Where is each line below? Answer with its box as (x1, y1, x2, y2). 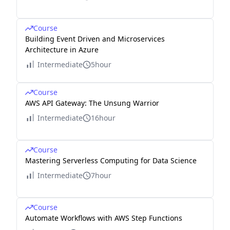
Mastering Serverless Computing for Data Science (25, 156, 197, 166)
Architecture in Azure (25, 45, 99, 55)
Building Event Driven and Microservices (25, 34, 165, 44)
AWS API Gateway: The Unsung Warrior (25, 98, 159, 108)
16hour (91, 113, 116, 123)
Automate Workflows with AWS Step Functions (25, 213, 182, 223)
